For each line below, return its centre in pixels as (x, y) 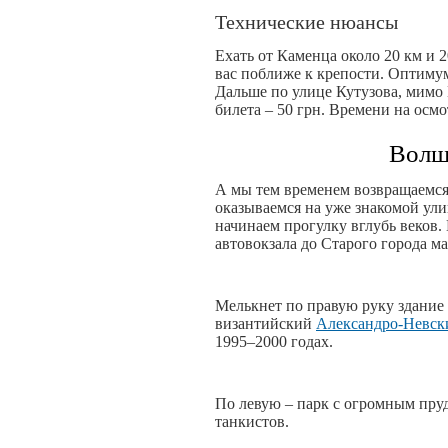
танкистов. (252, 421)
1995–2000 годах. (274, 341)
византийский (265, 323)
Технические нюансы (306, 22)
